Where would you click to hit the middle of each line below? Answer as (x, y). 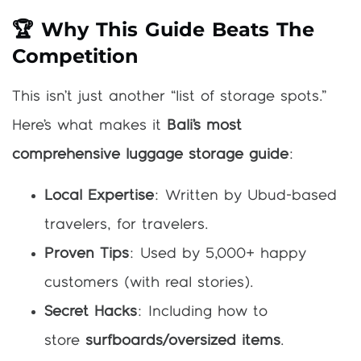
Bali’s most (204, 126)
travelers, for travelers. (127, 224)
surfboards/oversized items (183, 340)
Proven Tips (87, 253)
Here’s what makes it (89, 126)
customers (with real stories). (149, 282)
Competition (75, 56)
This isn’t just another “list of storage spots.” (169, 97)
